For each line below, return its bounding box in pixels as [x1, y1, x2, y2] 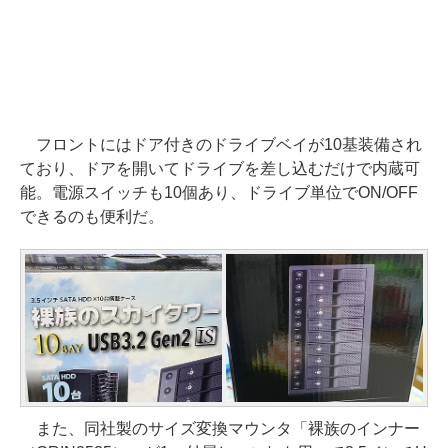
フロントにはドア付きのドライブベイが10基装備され [20, 136, 422, 153]
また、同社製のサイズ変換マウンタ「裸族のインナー [20, 419, 420, 437]
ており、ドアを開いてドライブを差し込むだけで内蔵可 [20, 160, 420, 177]
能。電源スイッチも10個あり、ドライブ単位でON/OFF [20, 184, 418, 201]
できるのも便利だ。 [20, 208, 164, 225]
